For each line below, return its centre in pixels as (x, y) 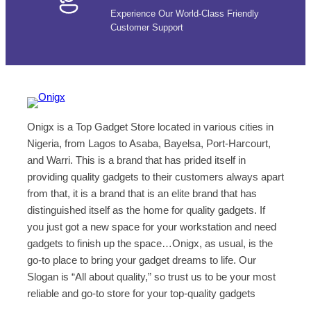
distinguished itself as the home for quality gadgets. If (146, 210)
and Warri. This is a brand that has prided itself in (136, 160)
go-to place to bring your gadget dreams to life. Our (141, 260)
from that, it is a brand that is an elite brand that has (142, 193)
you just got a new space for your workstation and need (151, 226)
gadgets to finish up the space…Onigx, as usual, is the (150, 243)
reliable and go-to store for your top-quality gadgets (141, 293)
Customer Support (146, 28)
